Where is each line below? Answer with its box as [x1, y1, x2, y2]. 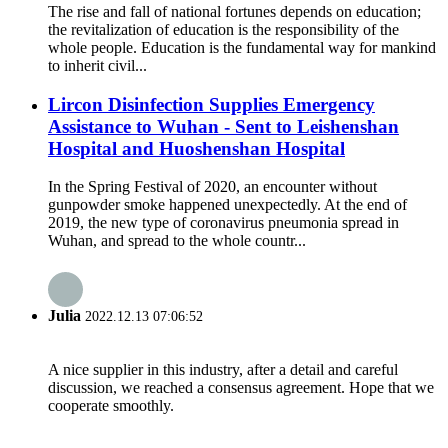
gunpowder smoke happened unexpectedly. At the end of [48, 196, 407, 214]
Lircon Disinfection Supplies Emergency [48, 93, 375, 115]
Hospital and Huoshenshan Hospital [48, 137, 345, 159]
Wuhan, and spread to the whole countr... [48, 232, 306, 250]
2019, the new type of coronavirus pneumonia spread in [48, 214, 399, 232]
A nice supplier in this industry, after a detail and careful [48, 360, 398, 378]
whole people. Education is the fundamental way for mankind [48, 38, 436, 56]
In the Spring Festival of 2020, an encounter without [48, 178, 377, 196]
